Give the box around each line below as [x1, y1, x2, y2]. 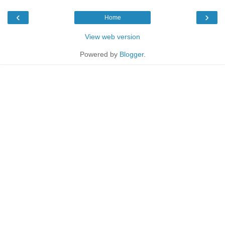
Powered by [79, 50, 120, 59]
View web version [85, 33, 140, 41]
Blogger [119, 50, 144, 59]
